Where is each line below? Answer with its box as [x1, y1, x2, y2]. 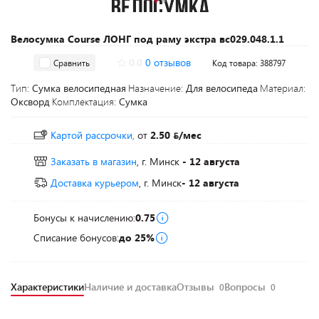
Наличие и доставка [84, 280, 177, 293]
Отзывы [177, 280, 217, 293]
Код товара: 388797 [212, 57, 286, 68]
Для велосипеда [186, 81, 258, 95]
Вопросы [224, 280, 268, 293]
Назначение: [128, 81, 186, 95]
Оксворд [11, 95, 50, 108]
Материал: [260, 81, 305, 95]
